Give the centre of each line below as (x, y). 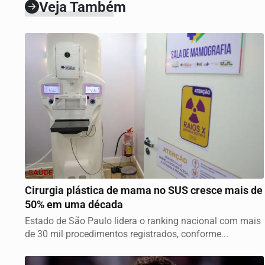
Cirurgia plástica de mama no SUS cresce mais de (144, 191)
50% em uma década (74, 205)
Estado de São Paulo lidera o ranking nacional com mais (143, 221)
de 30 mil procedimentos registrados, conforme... (127, 234)
